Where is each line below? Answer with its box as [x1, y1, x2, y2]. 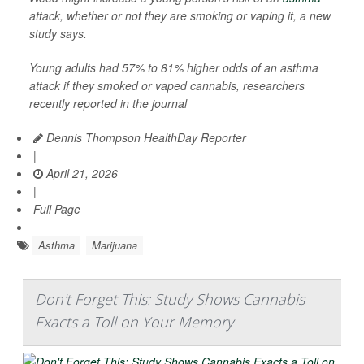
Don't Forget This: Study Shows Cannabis [35, 289, 305, 309]
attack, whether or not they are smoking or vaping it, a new [29, 7, 331, 24]
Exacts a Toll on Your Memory [35, 312, 233, 331]
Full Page [33, 201, 80, 217]
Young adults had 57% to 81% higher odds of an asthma [29, 59, 318, 76]
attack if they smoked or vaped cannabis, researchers [29, 77, 305, 93]
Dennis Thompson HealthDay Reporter [43, 129, 246, 145]
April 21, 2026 [43, 165, 118, 181]
